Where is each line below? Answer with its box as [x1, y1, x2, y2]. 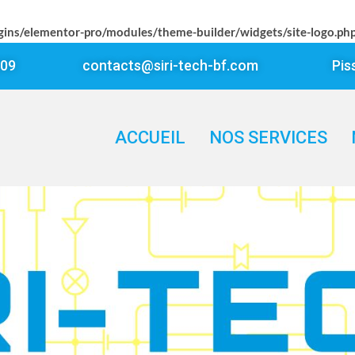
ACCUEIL [114, 127, 185, 147]
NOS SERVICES [208, 127, 327, 147]
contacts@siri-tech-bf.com [82, 57, 259, 74]
